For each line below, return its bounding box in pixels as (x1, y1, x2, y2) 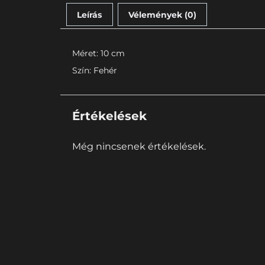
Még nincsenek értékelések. (72, 141, 206, 153)
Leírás (77, 9, 102, 20)
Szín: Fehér (72, 65, 117, 76)
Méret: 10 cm (72, 48, 125, 59)
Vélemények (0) (128, 9, 196, 20)
